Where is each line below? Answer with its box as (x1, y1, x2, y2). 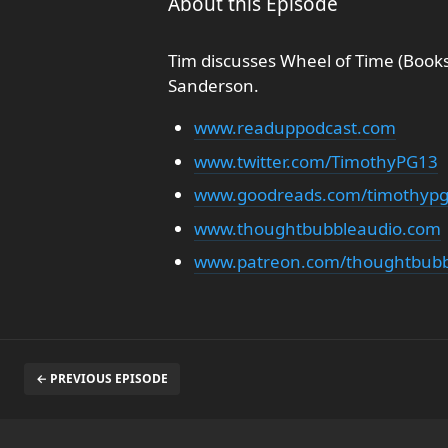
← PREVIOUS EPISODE (36, 370, 168, 387)
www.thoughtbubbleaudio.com (193, 216, 441, 240)
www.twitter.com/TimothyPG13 (193, 149, 438, 173)
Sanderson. (168, 74, 259, 97)
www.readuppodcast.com (193, 116, 396, 139)
